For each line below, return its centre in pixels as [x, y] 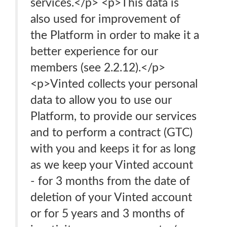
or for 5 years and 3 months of [107, 214]
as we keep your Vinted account [112, 165]
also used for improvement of [105, 19]
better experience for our [94, 51]
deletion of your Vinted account [111, 197]
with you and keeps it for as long [113, 149]
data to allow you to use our [101, 100]
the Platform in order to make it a [115, 35]
